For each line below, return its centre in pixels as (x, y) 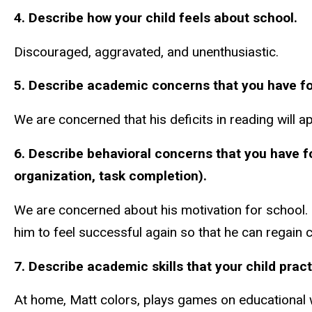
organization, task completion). (110, 176)
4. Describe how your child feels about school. (156, 17)
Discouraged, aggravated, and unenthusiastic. (146, 52)
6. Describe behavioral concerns (115, 154)
